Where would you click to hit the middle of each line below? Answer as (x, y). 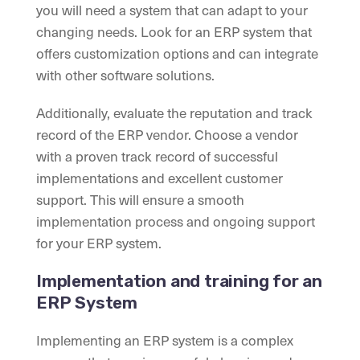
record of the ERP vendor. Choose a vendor (167, 135)
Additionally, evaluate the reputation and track (174, 113)
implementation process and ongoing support (176, 221)
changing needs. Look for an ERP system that (174, 32)
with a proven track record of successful (157, 156)
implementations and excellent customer (160, 178)
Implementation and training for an (179, 281)
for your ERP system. (99, 243)
